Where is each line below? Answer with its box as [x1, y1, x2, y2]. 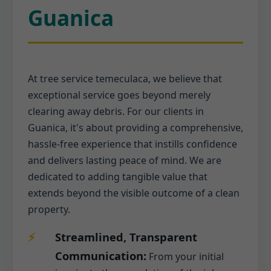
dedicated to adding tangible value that [28, 169, 207, 183]
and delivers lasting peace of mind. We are [28, 153, 221, 167]
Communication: [55, 247, 146, 263]
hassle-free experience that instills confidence [28, 137, 237, 151]
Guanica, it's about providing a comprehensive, [28, 120, 243, 134]
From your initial [146, 249, 224, 263]
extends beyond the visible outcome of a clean [28, 186, 240, 200]
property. [28, 202, 70, 216]
